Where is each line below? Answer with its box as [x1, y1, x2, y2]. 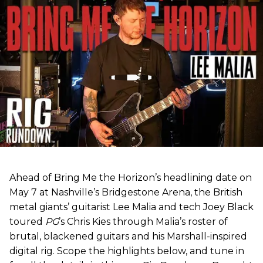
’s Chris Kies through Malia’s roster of [59, 215, 228, 227]
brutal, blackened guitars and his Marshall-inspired [9, 230, 247, 242]
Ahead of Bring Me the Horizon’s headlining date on [9, 171, 252, 183]
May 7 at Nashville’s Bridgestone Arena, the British [9, 186, 242, 198]
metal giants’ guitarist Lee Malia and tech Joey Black [9, 201, 254, 213]
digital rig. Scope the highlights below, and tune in [9, 245, 244, 257]
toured [9, 215, 45, 227]
